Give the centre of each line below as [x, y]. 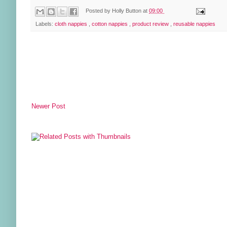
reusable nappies [194, 24]
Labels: [45, 24]
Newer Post [48, 107]
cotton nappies [110, 24]
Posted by [99, 11]
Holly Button [128, 11]
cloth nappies [72, 24]
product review [151, 24]
